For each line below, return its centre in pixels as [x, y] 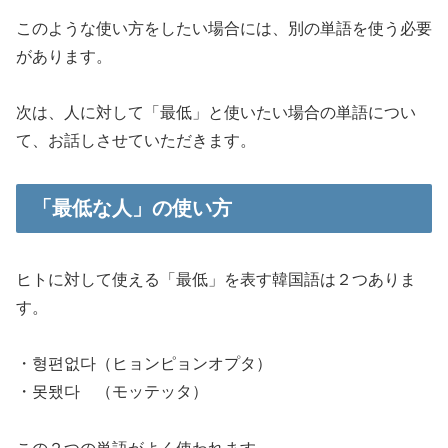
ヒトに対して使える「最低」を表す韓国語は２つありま [216, 279]
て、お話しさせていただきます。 [136, 141]
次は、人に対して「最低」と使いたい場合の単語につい [216, 113]
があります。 [64, 56]
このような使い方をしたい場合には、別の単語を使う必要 [224, 28]
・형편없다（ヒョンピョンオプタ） [144, 364]
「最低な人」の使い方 [132, 208]
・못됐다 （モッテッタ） [112, 392]
